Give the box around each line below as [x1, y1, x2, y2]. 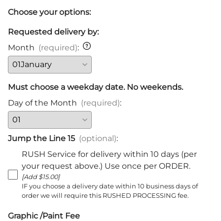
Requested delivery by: [8, 27, 99, 37]
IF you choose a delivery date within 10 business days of [22, 183, 198, 190]
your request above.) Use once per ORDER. [22, 161, 190, 171]
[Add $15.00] [22, 173, 60, 181]
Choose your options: [8, 7, 91, 17]
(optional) [79, 134, 116, 144]
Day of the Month [8, 98, 77, 108]
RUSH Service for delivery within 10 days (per [22, 149, 197, 159]
